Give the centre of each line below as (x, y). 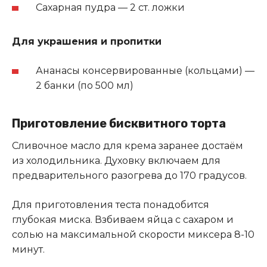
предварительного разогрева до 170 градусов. (129, 176)
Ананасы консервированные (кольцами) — (145, 71)
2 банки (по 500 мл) (85, 86)
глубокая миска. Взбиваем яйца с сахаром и (123, 220)
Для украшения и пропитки (87, 42)
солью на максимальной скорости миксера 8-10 (133, 235)
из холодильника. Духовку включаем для (116, 161)
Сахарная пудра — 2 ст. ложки (110, 8)
